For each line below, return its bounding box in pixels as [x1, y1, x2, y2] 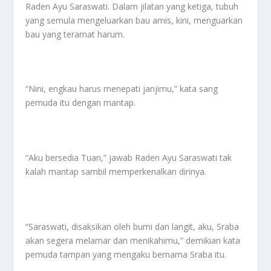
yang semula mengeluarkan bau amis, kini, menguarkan [25, 14, 243, 26]
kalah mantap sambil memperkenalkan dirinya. [25, 166, 207, 178]
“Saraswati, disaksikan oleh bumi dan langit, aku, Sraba [25, 221, 240, 233]
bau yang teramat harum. [25, 28, 125, 40]
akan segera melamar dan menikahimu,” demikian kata [25, 235, 241, 247]
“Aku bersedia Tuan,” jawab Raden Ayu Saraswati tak [25, 152, 232, 164]
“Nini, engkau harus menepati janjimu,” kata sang [25, 83, 218, 95]
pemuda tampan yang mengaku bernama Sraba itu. [25, 249, 227, 261]
